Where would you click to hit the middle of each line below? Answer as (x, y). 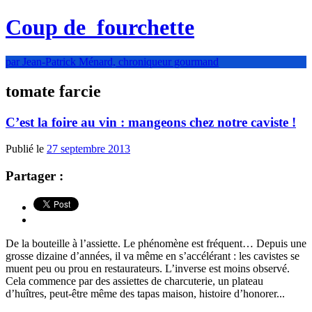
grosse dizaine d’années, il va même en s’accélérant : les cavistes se (153, 256)
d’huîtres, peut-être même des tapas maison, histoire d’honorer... (145, 293)
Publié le (26, 149)
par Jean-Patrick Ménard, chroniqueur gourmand (112, 61)
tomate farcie (53, 91)
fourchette (143, 28)
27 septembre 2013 (88, 149)
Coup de (48, 28)
